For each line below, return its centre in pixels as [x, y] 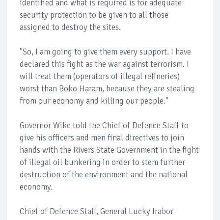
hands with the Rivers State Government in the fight [109, 150]
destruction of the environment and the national [104, 175]
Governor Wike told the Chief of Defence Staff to [104, 126]
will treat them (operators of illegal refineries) [100, 77]
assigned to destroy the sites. [71, 27]
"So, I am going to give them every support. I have [105, 52]
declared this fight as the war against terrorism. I [104, 64]
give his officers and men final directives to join [102, 138]
